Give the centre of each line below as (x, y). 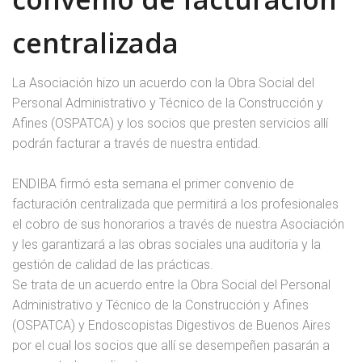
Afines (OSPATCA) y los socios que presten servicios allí (170, 123)
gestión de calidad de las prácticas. (113, 265)
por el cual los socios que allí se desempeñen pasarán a (171, 345)
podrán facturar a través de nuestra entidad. (137, 143)
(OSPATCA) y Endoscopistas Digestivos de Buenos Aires (171, 325)
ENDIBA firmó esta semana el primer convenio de (153, 184)
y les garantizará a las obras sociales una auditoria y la (166, 244)
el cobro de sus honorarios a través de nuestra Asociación (178, 224)
